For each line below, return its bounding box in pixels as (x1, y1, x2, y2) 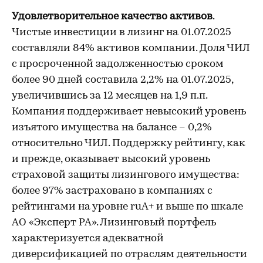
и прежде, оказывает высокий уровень (12, 154, 210, 165)
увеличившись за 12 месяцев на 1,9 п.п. (12, 90, 207, 102)
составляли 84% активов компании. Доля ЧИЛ (12, 43, 250, 54)
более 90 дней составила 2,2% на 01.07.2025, (12, 75, 233, 86)
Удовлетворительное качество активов (12, 11, 213, 22)
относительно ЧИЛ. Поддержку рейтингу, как (12, 138, 245, 149)
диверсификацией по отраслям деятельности (12, 249, 247, 260)
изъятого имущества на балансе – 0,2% (12, 122, 212, 133)
